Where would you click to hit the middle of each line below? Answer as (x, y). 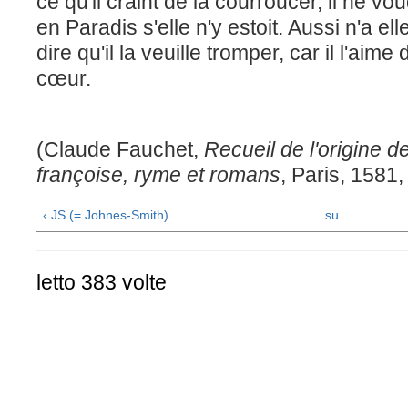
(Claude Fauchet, (120, 150)
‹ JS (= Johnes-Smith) (106, 214)
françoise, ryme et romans (158, 175)
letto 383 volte (102, 282)
